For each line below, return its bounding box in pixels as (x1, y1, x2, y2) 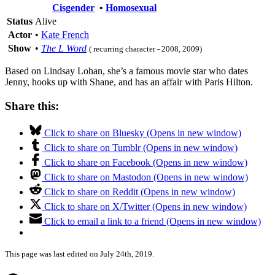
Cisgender (52, 2, 95, 13)
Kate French (41, 29, 89, 40)
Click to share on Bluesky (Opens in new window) (44, 128, 241, 139)
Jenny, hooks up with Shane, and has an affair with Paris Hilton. (5, 76, 253, 87)
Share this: (5, 99, 59, 112)
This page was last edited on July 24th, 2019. (5, 249, 154, 259)
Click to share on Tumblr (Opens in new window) (44, 142, 238, 153)
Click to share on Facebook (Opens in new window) (44, 157, 247, 168)
